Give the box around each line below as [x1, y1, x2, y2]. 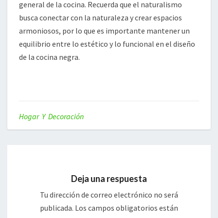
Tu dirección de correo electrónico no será [40, 190, 178, 200]
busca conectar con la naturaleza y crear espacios [19, 13, 182, 23]
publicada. [40, 203, 73, 213]
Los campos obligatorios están [75, 203, 178, 213]
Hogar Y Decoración [19, 111, 84, 122]
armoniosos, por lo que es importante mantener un [19, 26, 190, 36]
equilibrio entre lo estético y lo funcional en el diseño [19, 39, 195, 49]
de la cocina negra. [19, 52, 80, 62]
